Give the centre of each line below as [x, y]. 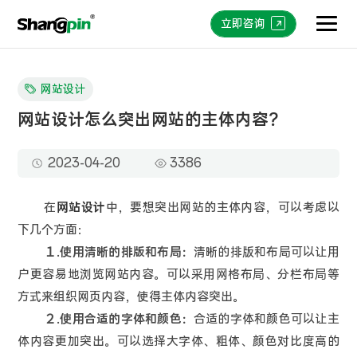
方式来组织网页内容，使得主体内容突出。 [131, 297]
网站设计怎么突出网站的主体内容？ [152, 120]
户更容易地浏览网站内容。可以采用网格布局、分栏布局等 [178, 275]
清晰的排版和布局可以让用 [266, 253]
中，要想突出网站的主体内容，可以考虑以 [222, 208]
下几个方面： [54, 230]
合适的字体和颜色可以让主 [266, 320]
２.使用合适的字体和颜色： [118, 320]
